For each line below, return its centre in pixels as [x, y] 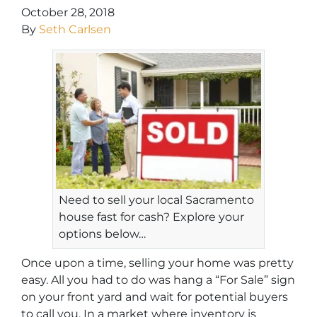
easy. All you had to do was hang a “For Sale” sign [158, 280]
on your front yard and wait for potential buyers [155, 297]
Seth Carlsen [75, 29]
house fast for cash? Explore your [151, 217]
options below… [102, 234]
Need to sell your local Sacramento [156, 200]
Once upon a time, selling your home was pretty [157, 263]
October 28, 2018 [68, 12]
